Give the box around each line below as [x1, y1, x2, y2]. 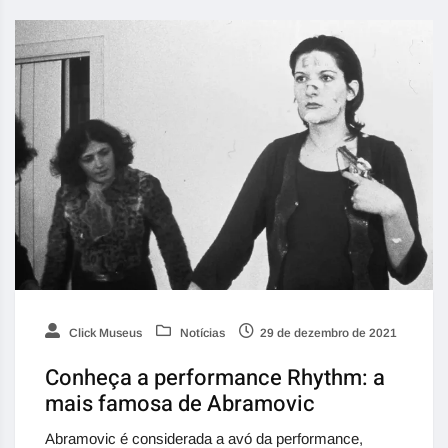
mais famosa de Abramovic [45, 387, 315, 420]
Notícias [177, 325, 225, 340]
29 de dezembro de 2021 [260, 325, 397, 340]
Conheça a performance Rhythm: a [45, 361, 385, 394]
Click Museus [66, 325, 142, 340]
